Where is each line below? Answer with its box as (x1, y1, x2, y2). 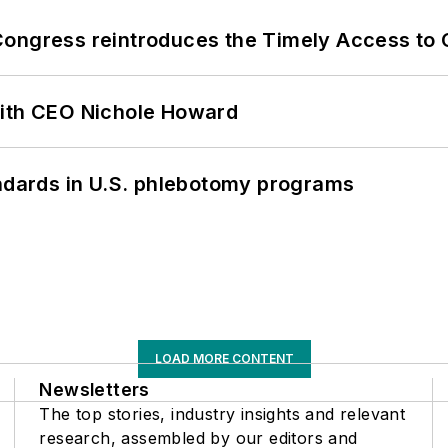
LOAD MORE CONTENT (154, 351, 294, 367)
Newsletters (39, 379, 150, 401)
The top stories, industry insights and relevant (39, 404, 406, 425)
